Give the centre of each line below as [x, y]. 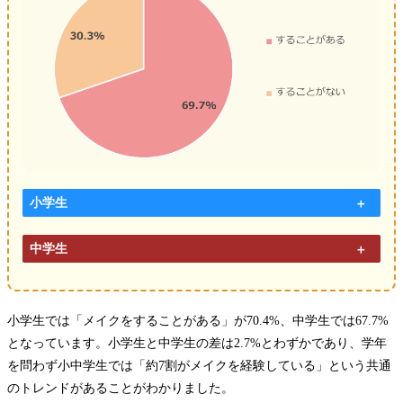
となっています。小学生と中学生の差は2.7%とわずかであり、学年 [197, 344]
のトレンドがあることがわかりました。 [121, 389]
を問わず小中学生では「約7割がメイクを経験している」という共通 [199, 366]
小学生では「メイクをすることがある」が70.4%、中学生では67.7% [198, 321]
